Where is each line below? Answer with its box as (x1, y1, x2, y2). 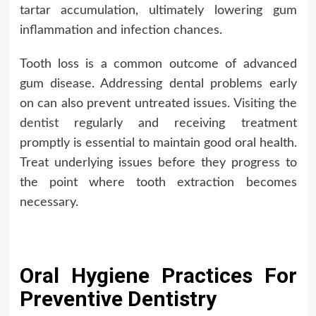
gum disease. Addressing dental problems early (19, 78, 297, 91)
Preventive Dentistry (19, 286, 217, 312)
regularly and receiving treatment (58, 117, 297, 130)
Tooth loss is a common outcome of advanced (19, 58, 297, 71)
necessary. (19, 196, 78, 209)
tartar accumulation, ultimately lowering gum (19, 4, 297, 18)
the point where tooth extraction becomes (19, 176, 297, 190)
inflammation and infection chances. (19, 24, 222, 37)
